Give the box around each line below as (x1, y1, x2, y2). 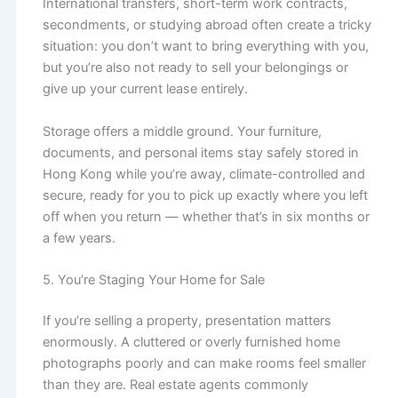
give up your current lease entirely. (42, 81, 248, 98)
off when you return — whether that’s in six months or (42, 208, 370, 225)
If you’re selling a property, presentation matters (42, 313, 331, 329)
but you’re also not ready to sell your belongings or (42, 60, 348, 76)
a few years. (42, 229, 115, 246)
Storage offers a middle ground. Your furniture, (42, 123, 322, 139)
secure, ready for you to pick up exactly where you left (42, 187, 368, 203)
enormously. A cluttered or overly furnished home (42, 334, 340, 350)
